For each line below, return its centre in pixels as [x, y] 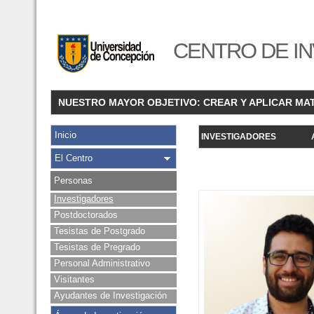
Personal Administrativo [102, 263]
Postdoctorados [86, 215]
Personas [73, 180]
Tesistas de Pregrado [97, 247]
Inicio [66, 135]
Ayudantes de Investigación [110, 295]
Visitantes [74, 279]
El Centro [74, 158]
